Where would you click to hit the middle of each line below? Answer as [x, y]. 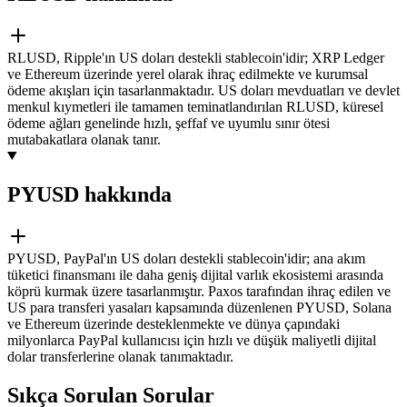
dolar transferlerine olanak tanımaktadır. [120, 356]
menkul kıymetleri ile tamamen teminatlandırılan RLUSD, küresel [195, 106]
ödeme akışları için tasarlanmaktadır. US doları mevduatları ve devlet [203, 90]
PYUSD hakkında [89, 194]
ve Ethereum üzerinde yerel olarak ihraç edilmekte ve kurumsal [188, 74]
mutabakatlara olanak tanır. [84, 139]
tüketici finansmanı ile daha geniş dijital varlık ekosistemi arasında [195, 274]
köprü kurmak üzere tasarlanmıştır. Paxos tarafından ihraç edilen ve [199, 291]
